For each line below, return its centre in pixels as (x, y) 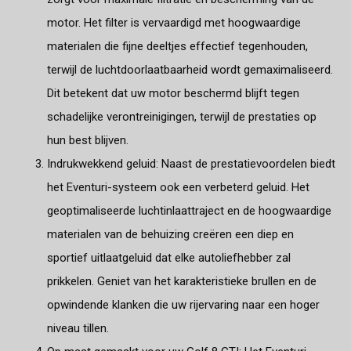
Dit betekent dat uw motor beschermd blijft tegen (173, 93)
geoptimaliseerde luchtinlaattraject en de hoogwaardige (189, 210)
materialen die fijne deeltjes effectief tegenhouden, (177, 46)
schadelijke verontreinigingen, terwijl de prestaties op (182, 116)
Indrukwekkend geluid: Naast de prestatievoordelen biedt (191, 163)
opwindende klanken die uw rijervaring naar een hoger (183, 304)
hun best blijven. (88, 140)
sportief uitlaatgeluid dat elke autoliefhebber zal (169, 257)
